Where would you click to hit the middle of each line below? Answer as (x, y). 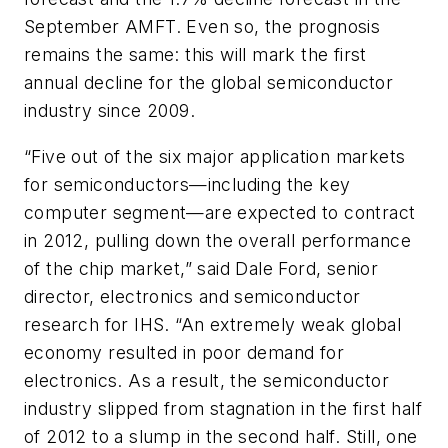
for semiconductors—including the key (187, 184)
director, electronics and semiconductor (192, 296)
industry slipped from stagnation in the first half (223, 408)
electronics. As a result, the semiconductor (207, 380)
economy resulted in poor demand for (184, 352)
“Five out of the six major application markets (215, 156)
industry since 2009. (109, 111)
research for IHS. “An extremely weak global (213, 324)
